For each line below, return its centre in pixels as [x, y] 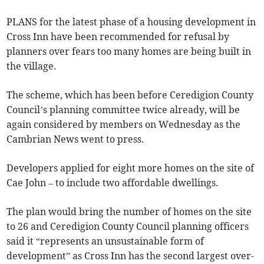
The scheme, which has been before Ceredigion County [130, 95]
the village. [32, 66]
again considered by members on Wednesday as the [124, 125]
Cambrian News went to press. [75, 139]
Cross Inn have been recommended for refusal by [118, 37]
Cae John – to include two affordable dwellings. [113, 183]
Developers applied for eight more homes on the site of [131, 168]
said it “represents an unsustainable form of [105, 241]
